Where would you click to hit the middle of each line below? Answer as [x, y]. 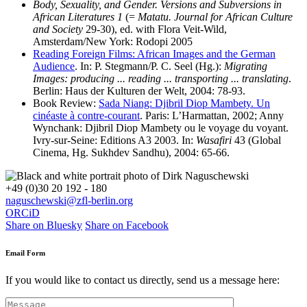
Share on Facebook [127, 225]
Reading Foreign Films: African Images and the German [154, 54]
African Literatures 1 [78, 17]
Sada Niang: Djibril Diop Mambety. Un [184, 103]
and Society [58, 29]
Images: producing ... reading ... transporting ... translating [161, 79]
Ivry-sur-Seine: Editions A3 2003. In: [114, 140]
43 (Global [256, 140]
